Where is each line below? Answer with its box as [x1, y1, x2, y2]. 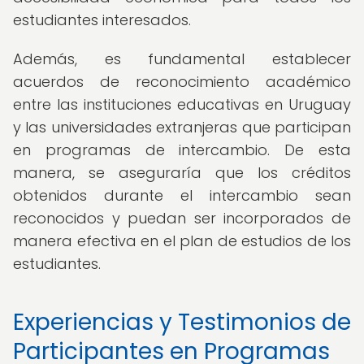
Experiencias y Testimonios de [13, 306, 351, 338]
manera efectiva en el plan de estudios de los [13, 231, 351, 251]
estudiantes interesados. [13, 10, 191, 30]
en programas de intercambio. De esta [13, 140, 351, 160]
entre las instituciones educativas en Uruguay [13, 94, 351, 115]
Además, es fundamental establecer [13, 49, 351, 69]
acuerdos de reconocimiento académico [13, 71, 351, 92]
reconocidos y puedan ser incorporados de [13, 208, 351, 228]
